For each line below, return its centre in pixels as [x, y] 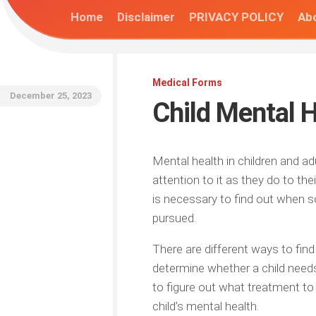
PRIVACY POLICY [236, 17]
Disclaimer [146, 17]
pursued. [174, 218]
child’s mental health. [206, 306]
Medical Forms [187, 83]
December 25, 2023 [51, 96]
